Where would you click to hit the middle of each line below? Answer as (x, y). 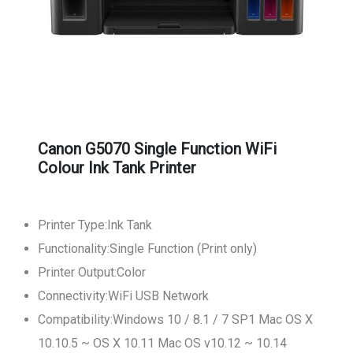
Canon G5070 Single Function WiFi (157, 149)
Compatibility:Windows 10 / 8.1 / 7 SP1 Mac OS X (175, 320)
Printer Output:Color (92, 272)
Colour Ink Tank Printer (117, 168)
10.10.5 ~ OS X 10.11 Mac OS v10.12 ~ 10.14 (162, 343)
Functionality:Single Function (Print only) (147, 249)
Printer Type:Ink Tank (95, 225)
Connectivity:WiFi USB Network (123, 296)
